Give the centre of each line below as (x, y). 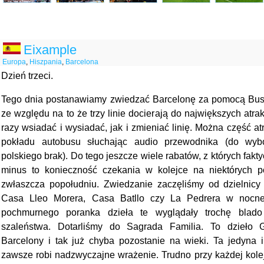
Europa (14, 62)
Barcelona (82, 62)
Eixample (50, 50)
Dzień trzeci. (27, 76)
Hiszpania (46, 62)
